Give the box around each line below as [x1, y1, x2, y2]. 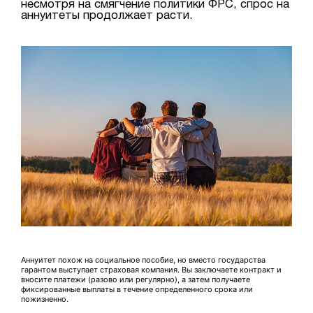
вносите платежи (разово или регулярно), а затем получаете [21, 275, 250, 285]
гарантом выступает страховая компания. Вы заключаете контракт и [21, 265, 282, 275]
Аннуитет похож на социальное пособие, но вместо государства [21, 255, 265, 265]
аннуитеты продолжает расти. [21, 10, 193, 21]
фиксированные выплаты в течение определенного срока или [21, 284, 253, 295]
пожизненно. [21, 294, 68, 305]
